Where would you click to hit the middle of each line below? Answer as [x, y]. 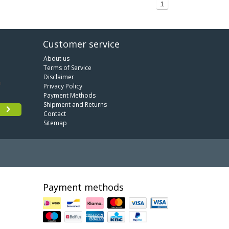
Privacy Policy [63, 86]
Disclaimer [59, 77]
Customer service [81, 44]
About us [56, 58]
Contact [54, 113]
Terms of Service [67, 67]
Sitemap [55, 123]
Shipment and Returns [75, 104]
